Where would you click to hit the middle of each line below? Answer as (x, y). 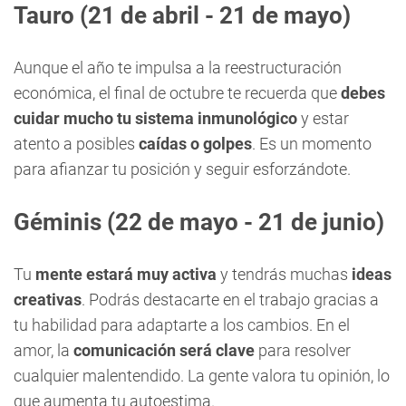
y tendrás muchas (284, 274)
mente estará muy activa (126, 274)
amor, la (43, 350)
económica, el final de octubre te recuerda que (177, 93)
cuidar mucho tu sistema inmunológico (155, 118)
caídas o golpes (195, 144)
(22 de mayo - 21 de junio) (243, 222)
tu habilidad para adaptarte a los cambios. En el (182, 325)
